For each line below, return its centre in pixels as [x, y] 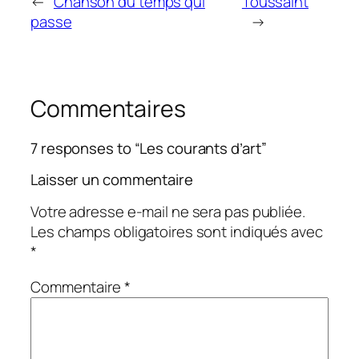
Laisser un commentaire [112, 179]
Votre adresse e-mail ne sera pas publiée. [168, 212]
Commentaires [108, 108]
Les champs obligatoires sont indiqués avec [177, 232]
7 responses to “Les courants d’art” [149, 149]
